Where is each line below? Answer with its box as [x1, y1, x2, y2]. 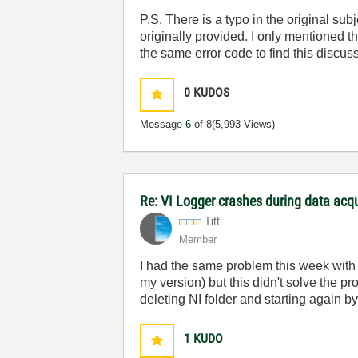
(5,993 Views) [212, 118, 276, 130]
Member [179, 233, 217, 245]
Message [140, 118, 186, 130]
